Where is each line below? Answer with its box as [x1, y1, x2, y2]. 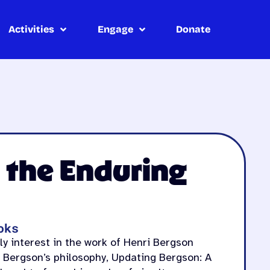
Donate [176, 23, 211, 35]
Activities [8, 23, 55, 35]
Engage [97, 23, 133, 35]
